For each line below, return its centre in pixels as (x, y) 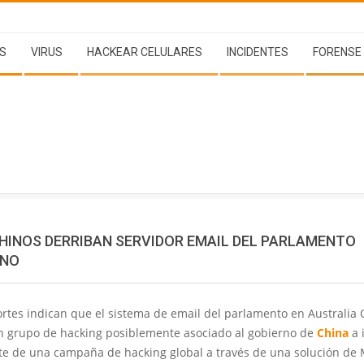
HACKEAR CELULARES (145, 52)
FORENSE (337, 52)
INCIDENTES (258, 52)
